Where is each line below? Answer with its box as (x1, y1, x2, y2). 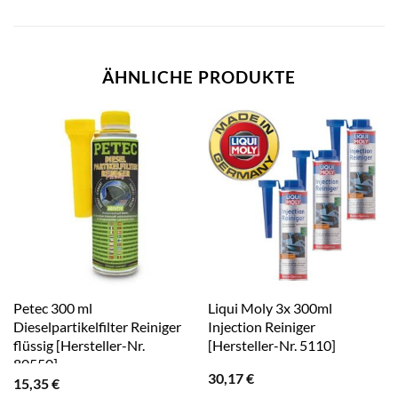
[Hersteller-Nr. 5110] (207, 336, 336, 354)
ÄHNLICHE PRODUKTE (102, 66, 296, 87)
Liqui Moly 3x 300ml (207, 298, 332, 317)
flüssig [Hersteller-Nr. (12, 336, 145, 354)
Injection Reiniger (207, 317, 315, 336)
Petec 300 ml (12, 298, 92, 317)
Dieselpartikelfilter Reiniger (12, 317, 181, 336)
